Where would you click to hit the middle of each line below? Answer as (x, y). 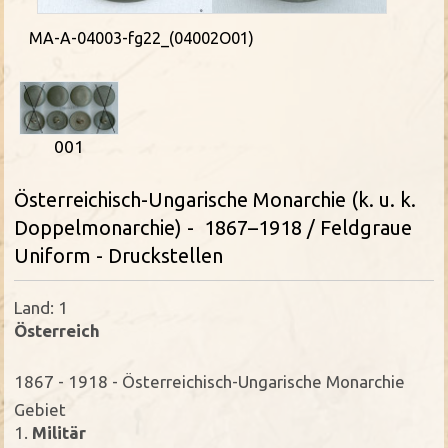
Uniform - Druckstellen (119, 255)
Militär (57, 432)
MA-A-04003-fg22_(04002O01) (142, 37)
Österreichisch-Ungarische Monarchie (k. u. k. (215, 199)
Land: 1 (41, 307)
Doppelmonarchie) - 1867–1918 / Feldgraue (213, 227)
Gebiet (40, 409)
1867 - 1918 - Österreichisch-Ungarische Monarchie (210, 381)
